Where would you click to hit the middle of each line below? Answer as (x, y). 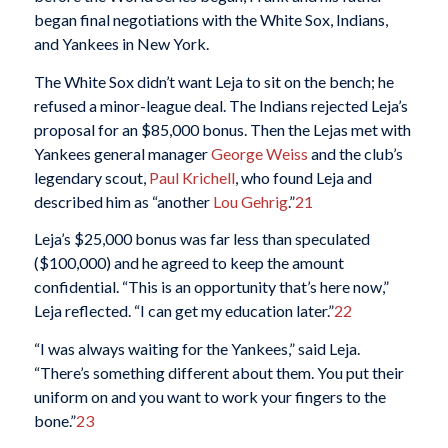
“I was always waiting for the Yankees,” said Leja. (196, 348)
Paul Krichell (191, 177)
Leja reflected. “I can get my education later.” (183, 311)
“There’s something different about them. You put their (218, 372)
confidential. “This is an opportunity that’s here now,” (211, 287)
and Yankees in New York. (121, 43)
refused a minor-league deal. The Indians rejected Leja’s (220, 105)
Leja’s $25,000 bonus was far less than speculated (201, 239)
